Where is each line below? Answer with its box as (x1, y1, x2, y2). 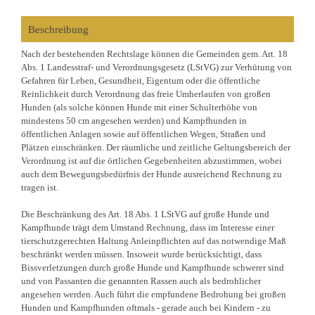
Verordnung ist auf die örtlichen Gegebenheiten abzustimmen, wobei (20, 155, 282, 166)
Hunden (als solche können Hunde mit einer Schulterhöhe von (20, 102, 257, 112)
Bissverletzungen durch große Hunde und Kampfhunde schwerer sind (20, 262, 284, 273)
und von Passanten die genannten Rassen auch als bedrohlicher (20, 276, 261, 286)
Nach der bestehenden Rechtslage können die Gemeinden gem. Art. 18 (20, 49, 288, 59)
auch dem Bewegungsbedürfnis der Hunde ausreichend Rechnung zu (20, 169, 282, 179)
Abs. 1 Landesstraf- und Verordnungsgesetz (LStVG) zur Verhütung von (20, 62, 292, 72)
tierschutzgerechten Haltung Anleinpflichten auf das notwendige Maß (20, 236, 286, 246)
